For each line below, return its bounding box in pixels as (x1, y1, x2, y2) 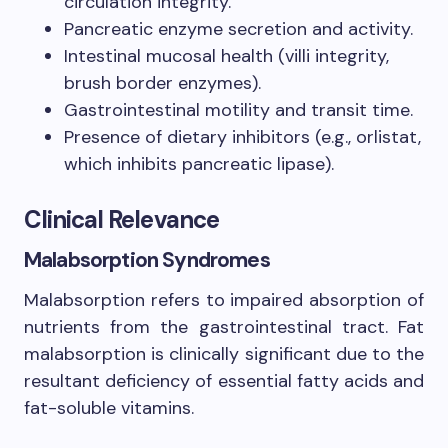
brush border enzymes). (64, 70, 261, 95)
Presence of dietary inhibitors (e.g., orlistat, (64, 124, 421, 149)
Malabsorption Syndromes (24, 245, 270, 274)
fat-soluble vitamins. (24, 395, 194, 420)
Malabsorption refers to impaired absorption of (24, 287, 424, 312)
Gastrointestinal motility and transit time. (64, 97, 413, 122)
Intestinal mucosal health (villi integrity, (64, 43, 389, 68)
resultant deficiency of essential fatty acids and (24, 368, 424, 393)
